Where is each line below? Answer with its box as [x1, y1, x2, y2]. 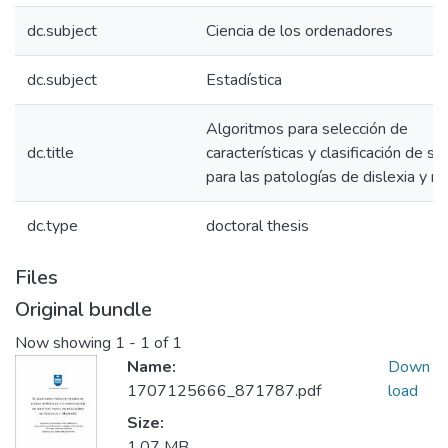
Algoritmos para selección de [206, 118, 408, 140]
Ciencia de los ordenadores [206, 20, 393, 42]
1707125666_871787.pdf [127, 380, 321, 403]
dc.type [27, 215, 78, 237]
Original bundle [15, 296, 152, 323]
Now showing [15, 332, 115, 355]
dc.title [27, 142, 74, 164]
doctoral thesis [206, 215, 309, 237]
